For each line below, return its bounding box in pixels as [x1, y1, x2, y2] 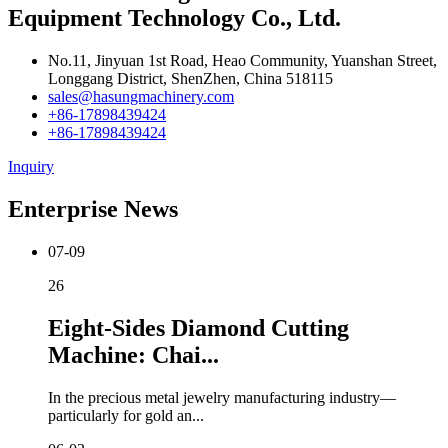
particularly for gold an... [48, 406, 204, 424]
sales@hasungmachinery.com [48, 88, 234, 106]
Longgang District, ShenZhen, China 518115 [48, 70, 333, 88]
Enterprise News [8, 196, 178, 223]
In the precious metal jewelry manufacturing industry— [48, 388, 396, 406]
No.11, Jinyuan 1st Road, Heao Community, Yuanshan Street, [48, 52, 437, 70]
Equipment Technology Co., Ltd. [8, 5, 341, 32]
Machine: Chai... [48, 342, 219, 369]
